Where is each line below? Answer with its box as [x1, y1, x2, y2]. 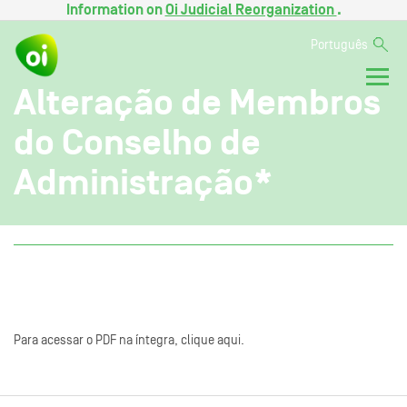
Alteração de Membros [14, 84, 381, 121]
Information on [65, 3, 165, 17]
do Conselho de [14, 124, 261, 161]
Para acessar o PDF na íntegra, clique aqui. [14, 333, 244, 347]
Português [311, 39, 368, 52]
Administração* [14, 164, 273, 201]
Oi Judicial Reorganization [164, 3, 337, 17]
